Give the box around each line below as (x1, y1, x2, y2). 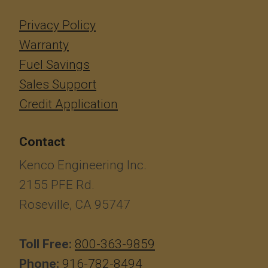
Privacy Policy (19, 18, 96, 33)
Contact (19, 135, 65, 150)
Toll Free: (19, 237, 72, 252)
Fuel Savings (19, 57, 90, 72)
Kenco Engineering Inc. (19, 158, 147, 173)
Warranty (19, 38, 69, 53)
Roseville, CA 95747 (19, 197, 130, 212)
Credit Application (19, 97, 118, 112)
